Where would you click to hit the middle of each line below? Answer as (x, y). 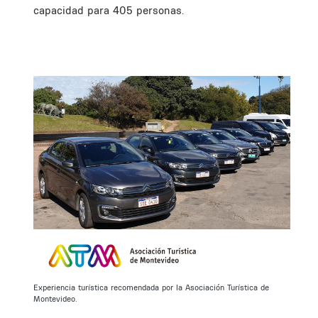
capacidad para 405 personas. (109, 10)
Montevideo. (56, 298)
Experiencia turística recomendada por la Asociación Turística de (151, 287)
